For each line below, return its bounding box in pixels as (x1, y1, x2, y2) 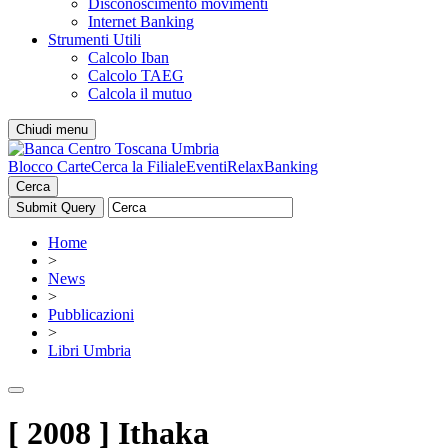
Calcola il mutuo (88, 85, 192, 102)
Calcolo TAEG (88, 67, 184, 84)
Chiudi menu (16, 122, 88, 137)
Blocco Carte (8, 158, 91, 175)
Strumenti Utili (48, 31, 141, 48)
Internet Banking (88, 13, 194, 30)
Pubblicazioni (48, 306, 134, 323)
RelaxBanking (227, 158, 318, 175)
